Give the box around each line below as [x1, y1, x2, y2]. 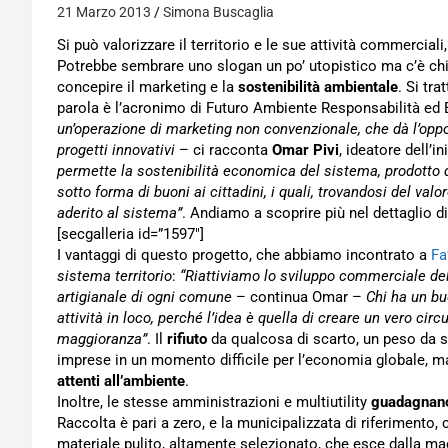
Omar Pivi [272, 141, 339, 159]
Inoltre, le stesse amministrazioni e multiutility [57, 393, 371, 411]
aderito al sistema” [57, 204, 182, 222]
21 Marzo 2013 [57, 4, 151, 20]
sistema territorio [57, 267, 172, 285]
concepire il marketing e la [57, 78, 238, 96]
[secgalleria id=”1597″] [57, 225, 204, 243]
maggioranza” [57, 330, 147, 348]
